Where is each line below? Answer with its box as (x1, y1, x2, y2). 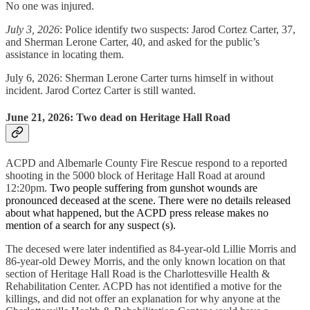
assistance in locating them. (6, 48, 124, 60)
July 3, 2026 (6, 23, 60, 35)
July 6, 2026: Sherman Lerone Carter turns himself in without (6, 71, 273, 84)
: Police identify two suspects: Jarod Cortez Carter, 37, (60, 23, 295, 35)
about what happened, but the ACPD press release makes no (6, 207, 268, 219)
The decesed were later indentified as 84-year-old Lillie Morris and (6, 243, 296, 255)
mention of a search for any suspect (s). (6, 219, 176, 232)
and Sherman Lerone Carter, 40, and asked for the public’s (6, 35, 259, 48)
